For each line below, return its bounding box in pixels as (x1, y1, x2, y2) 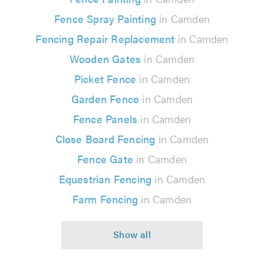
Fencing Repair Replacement (35, 31, 175, 46)
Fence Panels (72, 111, 138, 126)
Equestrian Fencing (58, 171, 152, 186)
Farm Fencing (72, 191, 138, 206)
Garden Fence (71, 91, 140, 106)
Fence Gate (77, 151, 133, 166)
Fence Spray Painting (54, 11, 156, 26)
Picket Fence (74, 71, 137, 86)
